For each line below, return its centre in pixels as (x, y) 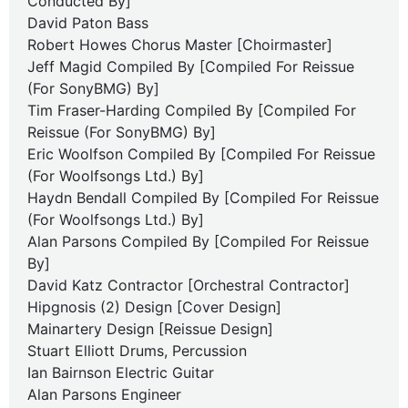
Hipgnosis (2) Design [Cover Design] (154, 307)
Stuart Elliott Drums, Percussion (137, 351)
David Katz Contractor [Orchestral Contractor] (189, 285)
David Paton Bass (88, 23)
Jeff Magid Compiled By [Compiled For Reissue (191, 66)
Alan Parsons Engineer (104, 394)
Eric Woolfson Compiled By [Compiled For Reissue (201, 154)
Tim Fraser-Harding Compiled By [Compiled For (192, 110)
